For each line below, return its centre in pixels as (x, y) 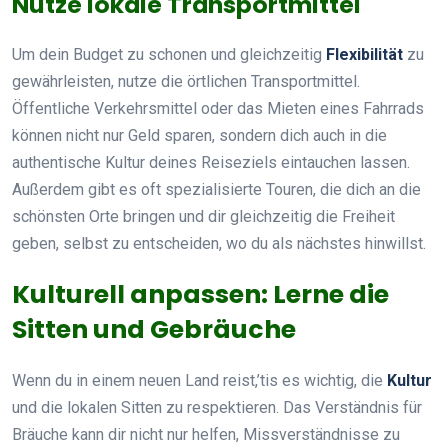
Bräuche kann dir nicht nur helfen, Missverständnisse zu (206, 434)
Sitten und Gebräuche (154, 329)
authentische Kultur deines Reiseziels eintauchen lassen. (211, 162)
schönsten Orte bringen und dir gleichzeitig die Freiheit (203, 216)
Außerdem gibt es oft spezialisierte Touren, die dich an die (216, 189)
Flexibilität (364, 54)
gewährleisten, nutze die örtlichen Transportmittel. (186, 81)
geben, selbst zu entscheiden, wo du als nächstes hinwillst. (219, 243)
